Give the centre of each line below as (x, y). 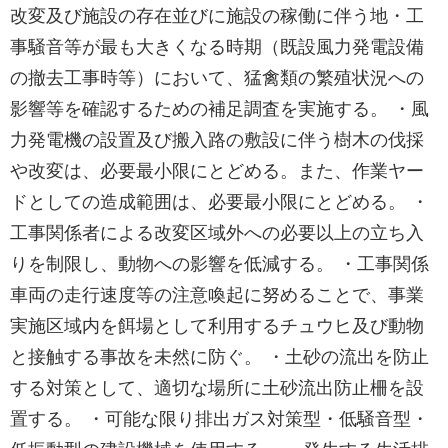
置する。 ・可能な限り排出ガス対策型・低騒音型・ (219, 419)
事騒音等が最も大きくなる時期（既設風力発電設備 (217, 47)
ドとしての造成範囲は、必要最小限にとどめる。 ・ (219, 202)
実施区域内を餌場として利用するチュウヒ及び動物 (217, 326)
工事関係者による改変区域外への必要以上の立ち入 (217, 233)
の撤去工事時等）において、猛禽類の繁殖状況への (217, 78)
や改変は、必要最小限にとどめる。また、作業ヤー (217, 171)
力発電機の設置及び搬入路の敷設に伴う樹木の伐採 (217, 140)
